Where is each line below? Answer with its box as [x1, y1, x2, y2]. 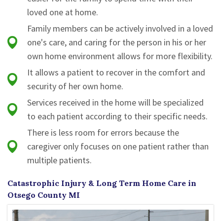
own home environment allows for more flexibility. [27, 50, 213, 62]
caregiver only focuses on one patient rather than [27, 141, 209, 152]
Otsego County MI [7, 190, 80, 200]
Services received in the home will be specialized [27, 97, 204, 109]
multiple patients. [27, 154, 92, 166]
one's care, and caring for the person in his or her [27, 37, 206, 48]
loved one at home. [27, 6, 98, 18]
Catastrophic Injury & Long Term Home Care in [7, 178, 196, 188]
